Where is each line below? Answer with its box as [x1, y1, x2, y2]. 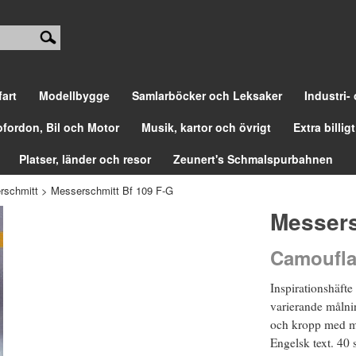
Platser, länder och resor [19, 150, 151, 167]
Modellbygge [39, 87, 110, 103]
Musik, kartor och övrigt [141, 118, 271, 135]
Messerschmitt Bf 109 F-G [51, 182, 173, 198]
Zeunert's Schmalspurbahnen [173, 150, 333, 167]
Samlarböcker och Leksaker [132, 87, 282, 103]
